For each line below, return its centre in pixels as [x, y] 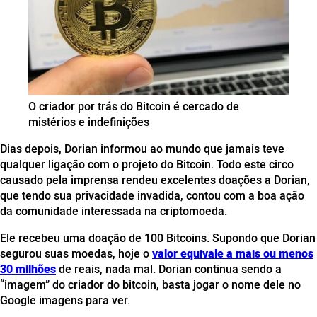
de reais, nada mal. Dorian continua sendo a [169, 269]
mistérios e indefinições [89, 121]
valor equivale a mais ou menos [233, 253]
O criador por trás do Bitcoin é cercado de [134, 106]
